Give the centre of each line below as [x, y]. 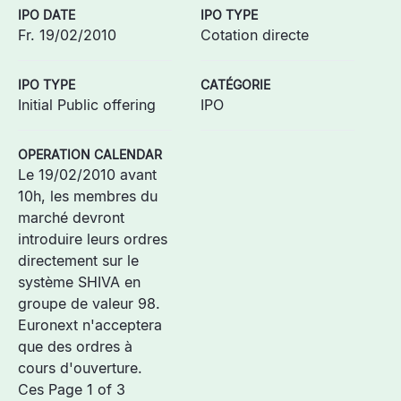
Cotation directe [255, 35]
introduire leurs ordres [93, 239]
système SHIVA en [79, 282]
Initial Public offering [87, 105]
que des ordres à [75, 346]
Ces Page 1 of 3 [72, 389]
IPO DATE [47, 15]
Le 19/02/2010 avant [87, 175]
